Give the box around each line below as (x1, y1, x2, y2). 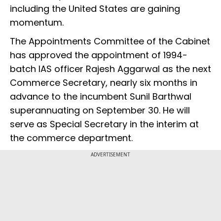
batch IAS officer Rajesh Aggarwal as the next (10, 63, 211, 75)
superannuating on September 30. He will (10, 104, 190, 117)
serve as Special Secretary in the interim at (10, 118, 199, 131)
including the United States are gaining (10, 2, 180, 15)
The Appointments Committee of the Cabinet (10, 35, 210, 48)
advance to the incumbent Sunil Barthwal (10, 90, 191, 103)
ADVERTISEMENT (91, 151, 130, 158)
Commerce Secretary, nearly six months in (10, 76, 197, 89)
